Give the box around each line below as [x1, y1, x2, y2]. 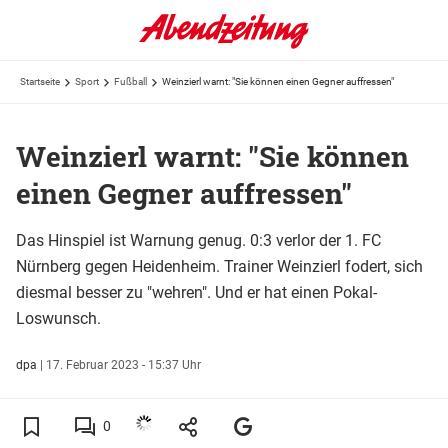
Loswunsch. [16, 308, 101, 328]
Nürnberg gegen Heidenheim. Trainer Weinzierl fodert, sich [16, 256, 423, 276]
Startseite [20, 76, 60, 87]
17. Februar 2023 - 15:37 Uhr [46, 357, 201, 372]
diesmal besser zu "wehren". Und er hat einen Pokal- [16, 282, 377, 302]
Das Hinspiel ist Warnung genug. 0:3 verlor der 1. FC [16, 230, 381, 250]
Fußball [114, 76, 147, 87]
